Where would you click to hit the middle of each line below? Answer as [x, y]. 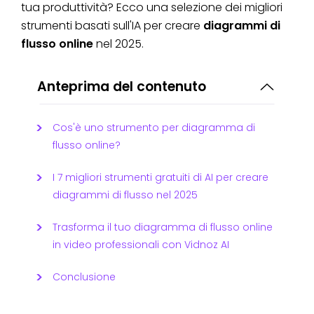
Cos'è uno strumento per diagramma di [154, 127]
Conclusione [84, 277]
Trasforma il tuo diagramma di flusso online [163, 227]
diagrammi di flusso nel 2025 [125, 194]
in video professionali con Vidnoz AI [141, 244]
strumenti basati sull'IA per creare [112, 25]
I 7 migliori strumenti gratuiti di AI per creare [161, 177]
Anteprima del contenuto [122, 86]
